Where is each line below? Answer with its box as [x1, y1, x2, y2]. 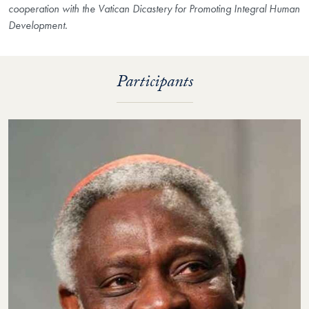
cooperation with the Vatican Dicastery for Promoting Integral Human [8, 1, 300, 17]
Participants [116, 69, 193, 98]
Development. [8, 18, 68, 33]
